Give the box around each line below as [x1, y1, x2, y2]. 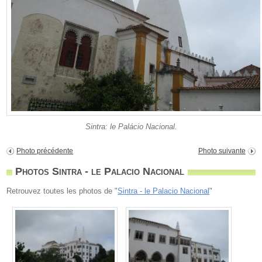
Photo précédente [16, 147, 74, 156]
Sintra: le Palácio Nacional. [85, 122, 177, 132]
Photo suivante [198, 147, 246, 156]
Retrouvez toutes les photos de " [6, 187, 118, 196]
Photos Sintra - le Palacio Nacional [15, 166, 185, 178]
